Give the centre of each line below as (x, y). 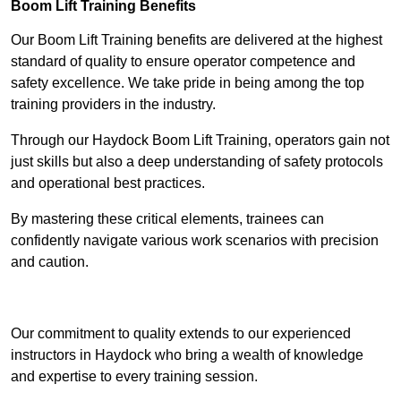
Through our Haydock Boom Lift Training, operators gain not (200, 141)
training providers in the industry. (113, 105)
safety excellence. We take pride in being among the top (188, 83)
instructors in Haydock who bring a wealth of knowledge (187, 355)
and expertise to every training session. (134, 377)
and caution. (50, 262)
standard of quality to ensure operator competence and (183, 62)
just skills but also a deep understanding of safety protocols (197, 162)
